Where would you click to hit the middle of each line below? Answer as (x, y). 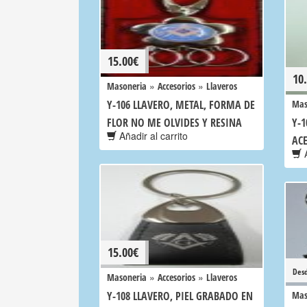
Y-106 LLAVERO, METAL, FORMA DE (181, 105)
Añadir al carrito (152, 136)
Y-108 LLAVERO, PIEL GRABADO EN (180, 296)
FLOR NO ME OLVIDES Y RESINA (174, 123)
